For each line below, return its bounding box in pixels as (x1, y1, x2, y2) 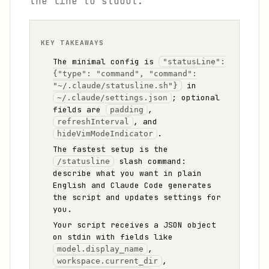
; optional (172, 92, 220, 103)
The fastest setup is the (53, 144, 168, 154)
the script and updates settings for (53, 192, 221, 202)
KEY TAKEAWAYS (41, 38, 104, 47)
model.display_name (57, 244, 144, 253)
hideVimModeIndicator (57, 129, 153, 138)
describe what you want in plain (53, 168, 202, 178)
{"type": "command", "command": (53, 69, 197, 78)
